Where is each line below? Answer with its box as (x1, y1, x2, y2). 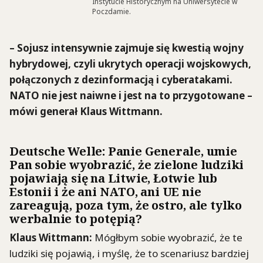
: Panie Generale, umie (102, 143, 237, 159)
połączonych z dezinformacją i (9, 73, 161, 86)
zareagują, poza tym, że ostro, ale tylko (9, 197, 242, 213)
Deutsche (9, 143, 68, 159)
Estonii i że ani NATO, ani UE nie (9, 184, 201, 200)
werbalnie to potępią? (9, 211, 142, 227)
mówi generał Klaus (9, 104, 109, 118)
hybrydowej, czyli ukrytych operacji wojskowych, (9, 57, 251, 70)
